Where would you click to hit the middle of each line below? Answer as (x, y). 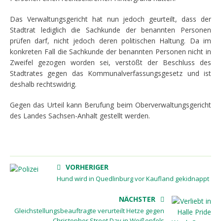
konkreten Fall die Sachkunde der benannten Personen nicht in (110, 52)
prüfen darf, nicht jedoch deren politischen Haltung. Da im (110, 41)
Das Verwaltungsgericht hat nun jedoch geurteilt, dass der (110, 19)
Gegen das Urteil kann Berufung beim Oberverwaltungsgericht (110, 105)
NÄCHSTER (137, 199)
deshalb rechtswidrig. (43, 84)
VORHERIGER (87, 167)
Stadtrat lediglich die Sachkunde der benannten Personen (110, 30)
